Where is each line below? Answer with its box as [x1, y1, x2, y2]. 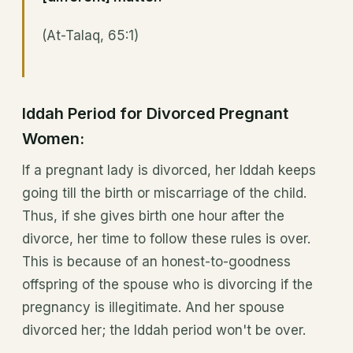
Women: [22, 129, 84, 149]
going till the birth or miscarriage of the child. [22, 185, 307, 202]
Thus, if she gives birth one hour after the [22, 208, 284, 225]
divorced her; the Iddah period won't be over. [22, 322, 306, 339]
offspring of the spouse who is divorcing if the [22, 277, 313, 293]
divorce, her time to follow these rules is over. [22, 231, 310, 247]
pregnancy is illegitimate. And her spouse [22, 299, 284, 316]
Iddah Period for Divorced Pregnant [22, 104, 288, 124]
